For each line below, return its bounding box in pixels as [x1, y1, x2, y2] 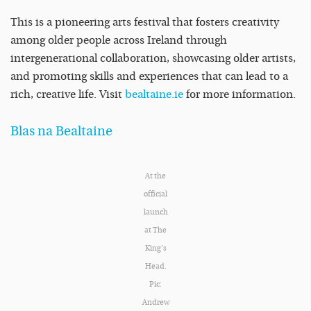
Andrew [142, 298, 169, 308]
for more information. [183, 88, 296, 101]
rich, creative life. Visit [10, 88, 125, 101]
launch [143, 208, 168, 217]
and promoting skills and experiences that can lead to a [10, 70, 288, 83]
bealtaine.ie [125, 88, 183, 101]
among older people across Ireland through [10, 34, 227, 47]
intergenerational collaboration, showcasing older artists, [10, 52, 296, 65]
